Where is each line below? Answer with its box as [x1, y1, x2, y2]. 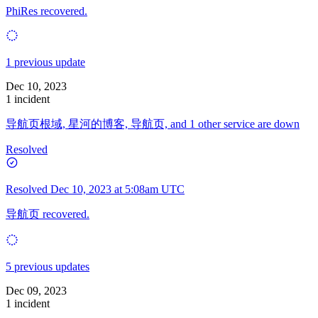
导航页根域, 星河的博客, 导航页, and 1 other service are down [6, 117, 300, 130]
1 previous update [6, 55, 85, 68]
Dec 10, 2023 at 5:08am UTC [50, 182, 185, 195]
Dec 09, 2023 [6, 284, 67, 297]
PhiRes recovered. [6, 4, 87, 17]
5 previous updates [6, 260, 89, 273]
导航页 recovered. [6, 207, 89, 220]
